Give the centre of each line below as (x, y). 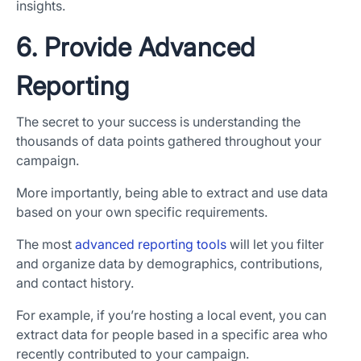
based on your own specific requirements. (142, 212)
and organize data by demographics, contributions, (169, 264)
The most (46, 245)
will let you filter (275, 245)
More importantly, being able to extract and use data (172, 193)
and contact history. (75, 283)
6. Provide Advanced (136, 48)
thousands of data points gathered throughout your (169, 141)
